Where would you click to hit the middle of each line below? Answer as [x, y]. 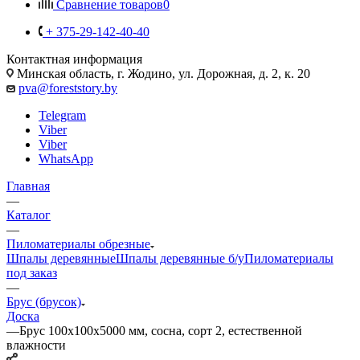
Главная [28, 186]
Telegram [62, 115]
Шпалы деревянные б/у [180, 258]
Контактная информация [74, 59]
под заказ [32, 272]
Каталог [29, 215]
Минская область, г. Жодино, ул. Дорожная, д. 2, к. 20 [162, 73]
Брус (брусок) [44, 301]
